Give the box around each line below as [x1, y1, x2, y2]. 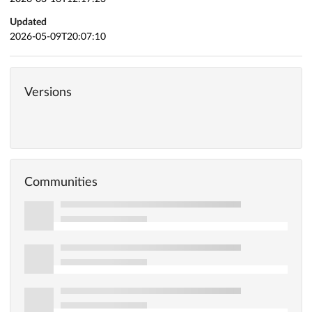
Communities [24, 175, 97, 189]
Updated [10, 17, 47, 27]
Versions [24, 86, 72, 99]
